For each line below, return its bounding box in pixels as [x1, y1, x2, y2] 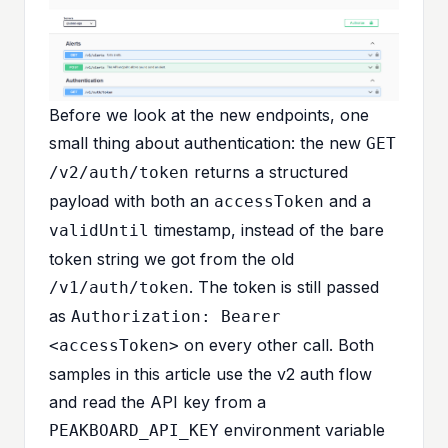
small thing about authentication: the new [49, 132, 366, 153]
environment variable [219, 419, 385, 440]
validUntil [49, 220, 149, 240]
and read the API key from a [49, 391, 266, 412]
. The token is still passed [189, 276, 379, 297]
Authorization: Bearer [71, 306, 281, 326]
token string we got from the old [49, 248, 294, 269]
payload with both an [49, 190, 214, 211]
